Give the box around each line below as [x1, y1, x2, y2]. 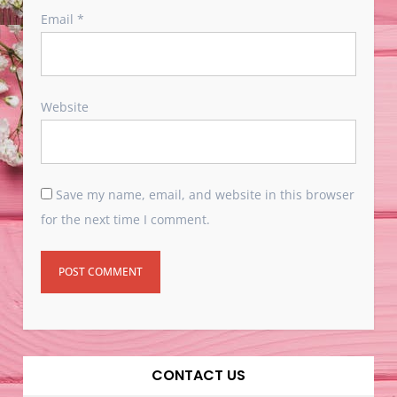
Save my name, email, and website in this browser [56, 186, 355, 204]
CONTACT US [152, 365, 245, 386]
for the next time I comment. [41, 211, 211, 229]
